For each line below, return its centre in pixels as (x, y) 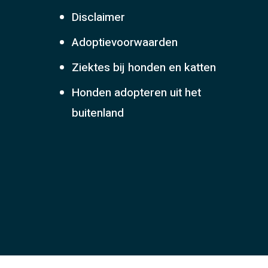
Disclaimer (98, 17)
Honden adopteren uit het (136, 93)
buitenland (98, 113)
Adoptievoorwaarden (125, 42)
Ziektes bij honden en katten (144, 68)
